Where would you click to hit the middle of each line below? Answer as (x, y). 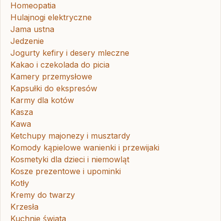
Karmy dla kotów (42, 100)
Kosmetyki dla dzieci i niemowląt (70, 160)
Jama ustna (32, 29)
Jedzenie (27, 41)
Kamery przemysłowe (51, 77)
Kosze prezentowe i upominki (66, 171)
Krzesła (24, 207)
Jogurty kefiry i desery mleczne (70, 53)
